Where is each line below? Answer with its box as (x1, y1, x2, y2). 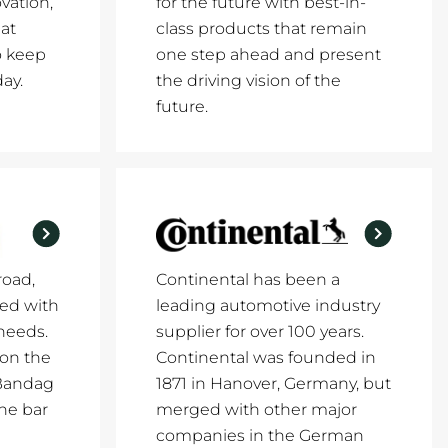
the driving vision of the (156, 71, 341, 90)
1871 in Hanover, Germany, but (156, 374, 391, 393)
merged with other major (156, 400, 357, 419)
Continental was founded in (156, 348, 376, 367)
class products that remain (156, 19, 367, 38)
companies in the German (156, 426, 364, 445)
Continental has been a (156, 270, 340, 289)
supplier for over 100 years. (156, 322, 364, 341)
